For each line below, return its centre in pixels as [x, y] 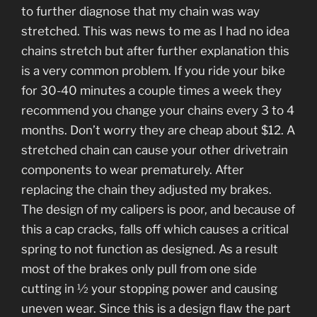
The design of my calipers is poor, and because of [158, 210]
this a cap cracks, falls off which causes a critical [155, 230]
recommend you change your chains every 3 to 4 [158, 111]
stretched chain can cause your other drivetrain [155, 150]
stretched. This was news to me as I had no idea [155, 31]
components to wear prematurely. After [133, 170]
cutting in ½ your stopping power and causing [149, 289]
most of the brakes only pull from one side [139, 269]
